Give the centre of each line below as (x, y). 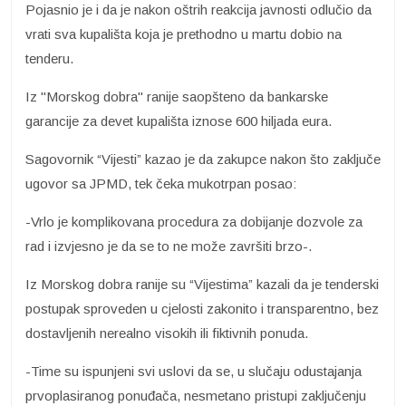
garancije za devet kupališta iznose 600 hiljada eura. (179, 121)
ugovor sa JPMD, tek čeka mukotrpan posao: (161, 183)
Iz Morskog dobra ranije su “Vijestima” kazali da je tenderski (202, 284)
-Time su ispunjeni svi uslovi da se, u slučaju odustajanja (193, 371)
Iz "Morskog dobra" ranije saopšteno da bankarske (177, 96)
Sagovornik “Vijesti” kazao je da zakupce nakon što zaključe (203, 159)
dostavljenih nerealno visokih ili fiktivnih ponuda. (167, 333)
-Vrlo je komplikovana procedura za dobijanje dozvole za (194, 221)
